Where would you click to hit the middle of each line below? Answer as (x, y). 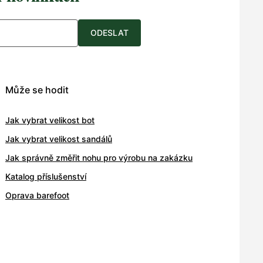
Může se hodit (37, 90)
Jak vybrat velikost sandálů (59, 139)
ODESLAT (109, 32)
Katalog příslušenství (46, 176)
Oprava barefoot (37, 195)
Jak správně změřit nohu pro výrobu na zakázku (99, 157)
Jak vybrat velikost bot (50, 120)
